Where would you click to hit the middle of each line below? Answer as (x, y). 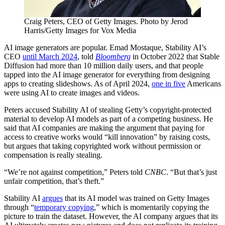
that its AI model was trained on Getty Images (136, 198)
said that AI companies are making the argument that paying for (104, 128)
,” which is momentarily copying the (151, 207)
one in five (168, 83)
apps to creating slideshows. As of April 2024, (78, 83)
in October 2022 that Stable (175, 56)
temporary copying (64, 207)
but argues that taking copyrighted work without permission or (102, 146)
